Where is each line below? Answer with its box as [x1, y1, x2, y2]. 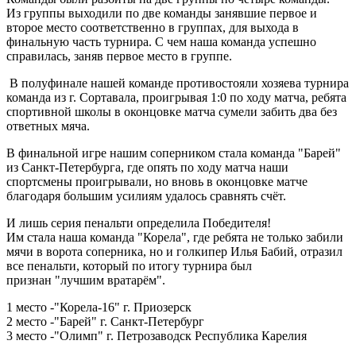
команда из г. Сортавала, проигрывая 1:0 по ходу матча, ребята [6, 90, 346, 104]
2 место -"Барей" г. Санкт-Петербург [6, 314, 204, 328]
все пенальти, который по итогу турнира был [6, 258, 252, 273]
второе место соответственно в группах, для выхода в [6, 20, 299, 34]
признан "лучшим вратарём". [6, 273, 165, 287]
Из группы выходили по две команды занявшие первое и [6, 6, 317, 20]
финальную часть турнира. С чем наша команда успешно [6, 34, 316, 48]
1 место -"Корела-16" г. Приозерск [6, 300, 192, 314]
